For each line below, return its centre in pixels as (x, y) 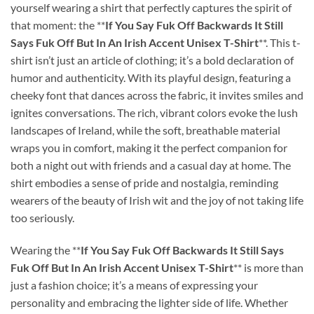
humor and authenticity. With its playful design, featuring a (151, 77)
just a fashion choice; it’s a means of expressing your (134, 285)
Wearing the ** (46, 250)
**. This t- (280, 42)
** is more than (268, 267)
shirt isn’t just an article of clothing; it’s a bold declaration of (152, 60)
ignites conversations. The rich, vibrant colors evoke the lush (154, 112)
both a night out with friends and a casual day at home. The (151, 165)
